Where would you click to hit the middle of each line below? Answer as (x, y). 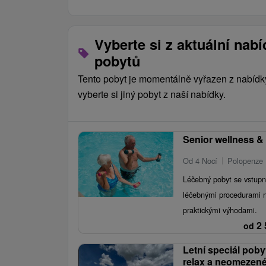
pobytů (117, 61)
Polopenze (245, 161)
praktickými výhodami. (220, 210)
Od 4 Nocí (200, 161)
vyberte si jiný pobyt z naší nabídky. (152, 94)
